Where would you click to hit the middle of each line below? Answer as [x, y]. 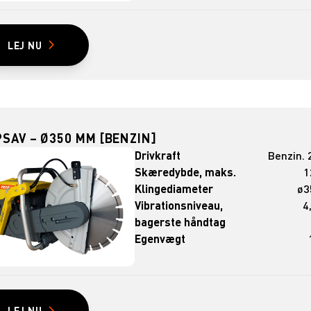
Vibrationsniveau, [179, 205]
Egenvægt [160, 239]
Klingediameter [174, 189]
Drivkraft [158, 155]
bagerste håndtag [180, 222]
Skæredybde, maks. [186, 172]
